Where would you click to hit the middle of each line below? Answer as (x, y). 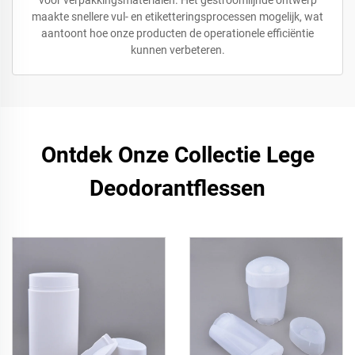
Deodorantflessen (177, 188)
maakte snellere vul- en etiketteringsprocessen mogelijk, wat (177, 17)
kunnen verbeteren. (177, 50)
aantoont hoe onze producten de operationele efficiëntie (177, 33)
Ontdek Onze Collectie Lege (177, 155)
